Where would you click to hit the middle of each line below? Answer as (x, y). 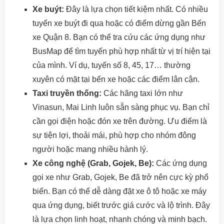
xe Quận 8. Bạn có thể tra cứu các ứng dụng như (119, 37)
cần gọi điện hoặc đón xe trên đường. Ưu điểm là (120, 121)
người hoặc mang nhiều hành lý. (90, 149)
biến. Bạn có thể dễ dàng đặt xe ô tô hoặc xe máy (119, 191)
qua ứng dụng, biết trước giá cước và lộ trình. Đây (121, 205)
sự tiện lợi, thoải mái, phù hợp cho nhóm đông (114, 135)
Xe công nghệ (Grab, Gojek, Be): (93, 163)
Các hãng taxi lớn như (142, 93)
